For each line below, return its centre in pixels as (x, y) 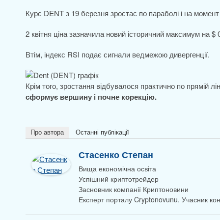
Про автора (47, 132)
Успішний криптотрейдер (119, 179)
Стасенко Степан (116, 155)
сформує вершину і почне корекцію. (91, 97)
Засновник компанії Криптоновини (134, 189)
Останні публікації (102, 132)
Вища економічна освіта (117, 168)
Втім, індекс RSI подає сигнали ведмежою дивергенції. (118, 54)
